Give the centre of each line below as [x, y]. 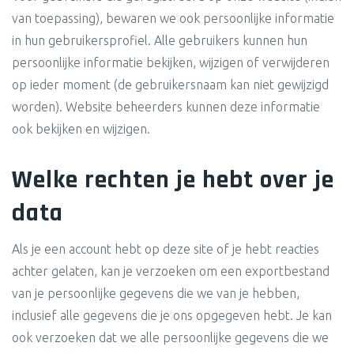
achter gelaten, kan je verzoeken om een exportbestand [171, 271]
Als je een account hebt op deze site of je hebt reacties [166, 249]
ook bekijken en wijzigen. [81, 129]
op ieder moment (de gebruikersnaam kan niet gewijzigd [170, 85]
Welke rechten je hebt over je [173, 180]
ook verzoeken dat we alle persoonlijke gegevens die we [170, 337]
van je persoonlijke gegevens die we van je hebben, [156, 293]
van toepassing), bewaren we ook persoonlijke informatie [173, 18]
